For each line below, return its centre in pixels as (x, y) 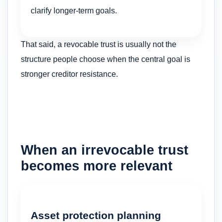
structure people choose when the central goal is (106, 59)
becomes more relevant (97, 166)
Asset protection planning (96, 215)
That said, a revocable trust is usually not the (99, 45)
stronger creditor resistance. (69, 74)
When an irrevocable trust (105, 150)
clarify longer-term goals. (74, 10)
